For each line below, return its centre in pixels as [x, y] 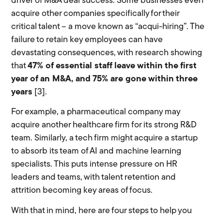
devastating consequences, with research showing [107, 53]
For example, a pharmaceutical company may [96, 112]
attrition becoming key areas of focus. [82, 191]
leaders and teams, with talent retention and [94, 178]
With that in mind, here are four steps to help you [102, 211]
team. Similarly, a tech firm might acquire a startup [105, 139]
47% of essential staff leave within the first [112, 66]
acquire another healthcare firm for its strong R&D [104, 125]
